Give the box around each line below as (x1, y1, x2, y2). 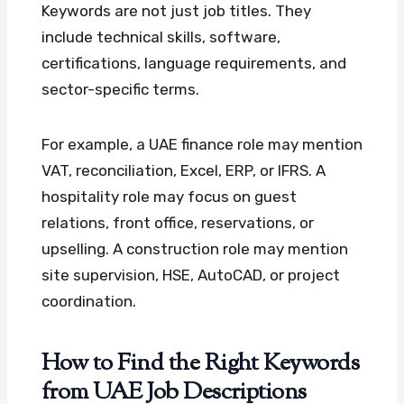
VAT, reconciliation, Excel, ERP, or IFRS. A (41, 161, 326, 179)
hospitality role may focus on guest (41, 187, 297, 206)
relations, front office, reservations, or (41, 213, 314, 232)
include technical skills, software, (41, 27, 280, 46)
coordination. (41, 291, 136, 310)
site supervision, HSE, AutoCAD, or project (41, 265, 340, 284)
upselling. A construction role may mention (41, 239, 348, 258)
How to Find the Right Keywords (41, 347, 360, 382)
